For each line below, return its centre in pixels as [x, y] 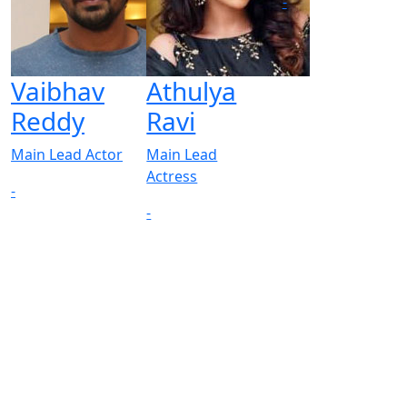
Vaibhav [58, 90]
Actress [172, 176]
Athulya [192, 90]
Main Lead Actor [67, 154]
